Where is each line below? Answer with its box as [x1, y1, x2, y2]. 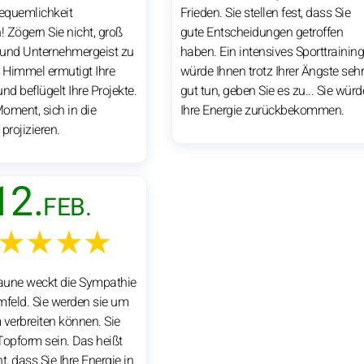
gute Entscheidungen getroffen [180, 22, 344, 42]
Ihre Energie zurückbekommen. [180, 100, 344, 120]
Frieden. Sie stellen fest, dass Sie [180, 2, 351, 23]
